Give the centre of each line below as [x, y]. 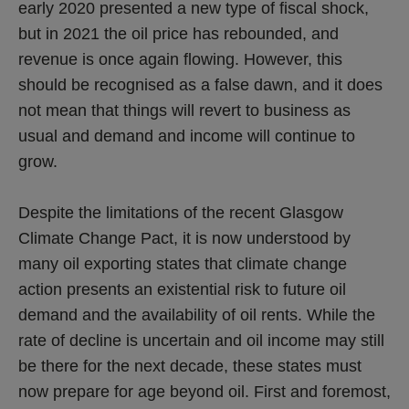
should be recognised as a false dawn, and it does [200, 84]
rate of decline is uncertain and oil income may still [201, 340]
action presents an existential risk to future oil [182, 289]
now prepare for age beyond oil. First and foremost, [204, 391]
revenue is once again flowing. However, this [180, 59]
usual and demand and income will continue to [187, 136]
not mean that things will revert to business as [184, 110]
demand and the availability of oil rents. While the [197, 315]
